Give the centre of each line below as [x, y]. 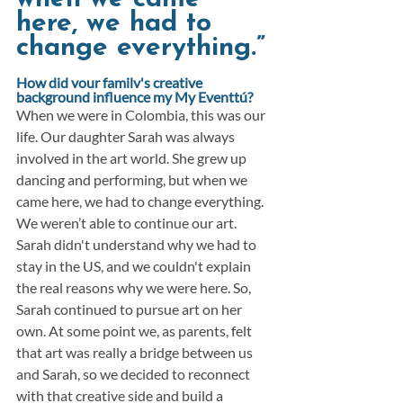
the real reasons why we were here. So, [135, 288]
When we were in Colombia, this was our [142, 115]
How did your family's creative [111, 83]
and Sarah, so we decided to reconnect [134, 374]
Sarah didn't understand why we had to [138, 245]
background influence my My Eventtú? [134, 97]
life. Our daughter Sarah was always [127, 137]
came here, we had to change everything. [141, 201]
